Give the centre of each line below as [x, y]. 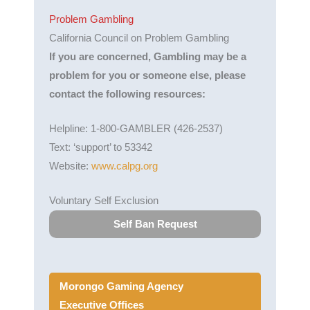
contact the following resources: [128, 94]
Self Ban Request [155, 224]
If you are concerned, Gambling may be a [148, 56]
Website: [71, 166]
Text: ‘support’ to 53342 [101, 147]
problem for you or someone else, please [148, 75]
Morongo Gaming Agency [121, 287]
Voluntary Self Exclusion [104, 201]
